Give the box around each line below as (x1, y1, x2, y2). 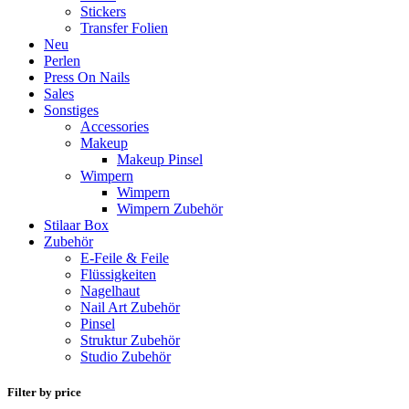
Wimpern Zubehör (117, 200, 223, 216)
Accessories (80, 118, 149, 134)
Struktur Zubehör (80, 331, 180, 348)
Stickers (80, 3, 126, 19)
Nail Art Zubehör (80, 299, 180, 315)
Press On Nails (44, 68, 130, 85)
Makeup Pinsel (117, 151, 203, 167)
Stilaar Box (44, 216, 109, 233)
